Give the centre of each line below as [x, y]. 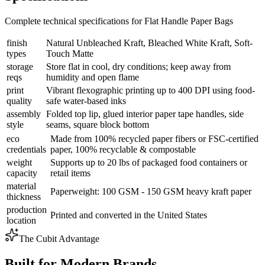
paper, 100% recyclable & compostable [123, 150]
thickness [24, 197]
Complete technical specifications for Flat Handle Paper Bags [119, 21]
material [21, 186]
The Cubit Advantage [59, 239]
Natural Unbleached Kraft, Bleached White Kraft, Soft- [149, 43]
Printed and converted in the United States [129, 215]
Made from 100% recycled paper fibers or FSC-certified [154, 139]
